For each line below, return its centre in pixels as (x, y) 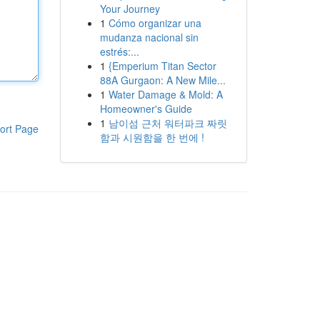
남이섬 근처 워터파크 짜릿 (167, 123)
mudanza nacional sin (149, 37)
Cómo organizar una (155, 23)
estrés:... (119, 51)
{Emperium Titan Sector (162, 66)
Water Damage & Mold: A (165, 94)
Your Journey (130, 9)
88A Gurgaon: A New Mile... (162, 80)
